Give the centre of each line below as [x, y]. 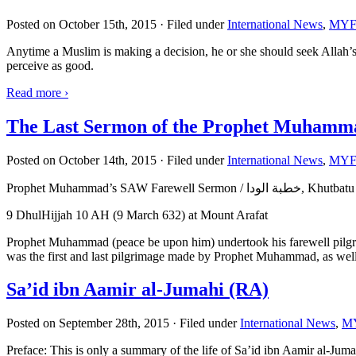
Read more [35, 92]
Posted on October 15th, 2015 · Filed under [117, 24]
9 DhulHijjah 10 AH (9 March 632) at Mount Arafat [137, 215]
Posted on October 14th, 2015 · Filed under [117, 160]
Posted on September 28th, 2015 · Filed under [123, 323]
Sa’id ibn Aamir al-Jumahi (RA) [137, 290]
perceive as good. [50, 65]
